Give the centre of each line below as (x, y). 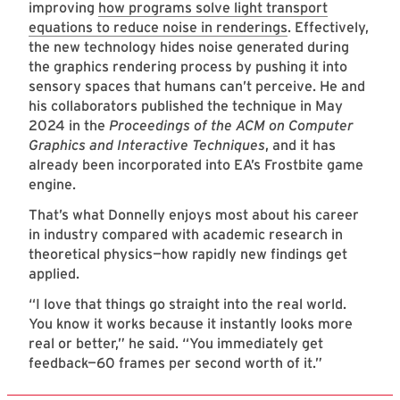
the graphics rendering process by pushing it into (188, 67)
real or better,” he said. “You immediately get (176, 344)
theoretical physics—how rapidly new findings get (188, 254)
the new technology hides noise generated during (189, 47)
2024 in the (69, 126)
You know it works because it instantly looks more (191, 324)
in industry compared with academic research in (186, 235)
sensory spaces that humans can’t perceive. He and (197, 87)
